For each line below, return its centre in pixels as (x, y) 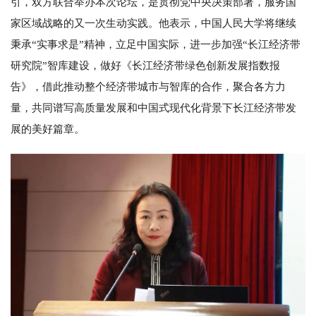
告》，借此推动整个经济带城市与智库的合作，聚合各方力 (148, 86)
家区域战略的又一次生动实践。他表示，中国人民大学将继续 (153, 23)
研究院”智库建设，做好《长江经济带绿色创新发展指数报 (145, 65)
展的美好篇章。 (48, 129)
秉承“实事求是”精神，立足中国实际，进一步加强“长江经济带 (156, 44)
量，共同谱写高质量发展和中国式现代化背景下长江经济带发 (153, 108)
